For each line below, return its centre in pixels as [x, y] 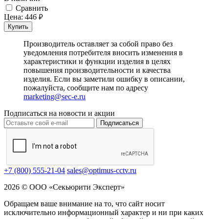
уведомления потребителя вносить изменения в [103, 53]
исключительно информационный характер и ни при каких [104, 213]
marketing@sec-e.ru [55, 97]
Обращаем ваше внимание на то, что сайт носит [84, 204]
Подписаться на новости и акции [59, 113]
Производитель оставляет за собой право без [98, 44]
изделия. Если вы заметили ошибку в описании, [104, 79]
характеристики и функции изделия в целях [97, 62]
